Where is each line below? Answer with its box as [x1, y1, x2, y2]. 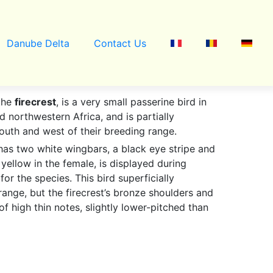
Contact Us [93, 37, 146, 49]
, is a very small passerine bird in [56, 95, 207, 108]
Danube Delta [6, 37, 69, 49]
